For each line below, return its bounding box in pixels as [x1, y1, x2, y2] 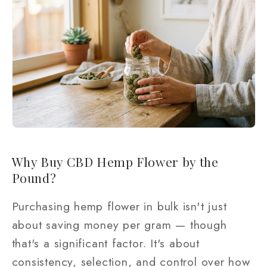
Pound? [11, 169, 57, 186]
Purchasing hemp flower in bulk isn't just [11, 198, 227, 215]
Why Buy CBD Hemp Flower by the [11, 153, 219, 170]
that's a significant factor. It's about [11, 235, 200, 252]
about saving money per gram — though [11, 216, 227, 234]
